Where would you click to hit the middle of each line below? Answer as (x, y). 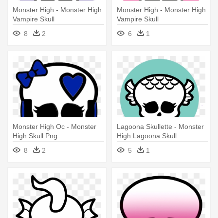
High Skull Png (35, 136)
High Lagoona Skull (147, 136)
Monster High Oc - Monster (54, 126)
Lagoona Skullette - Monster (160, 126)
